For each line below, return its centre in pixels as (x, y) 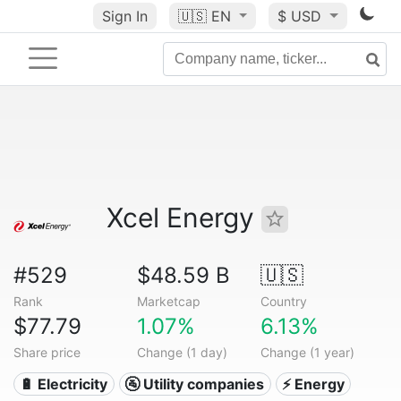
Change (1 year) (307, 352)
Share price (47, 352)
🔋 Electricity (64, 384)
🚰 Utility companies (195, 384)
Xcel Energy (184, 218)
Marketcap (168, 301)
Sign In (124, 16)
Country (283, 301)
